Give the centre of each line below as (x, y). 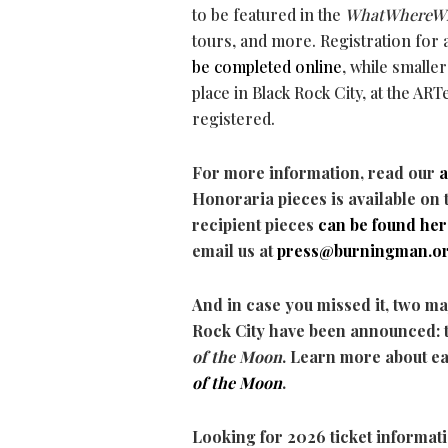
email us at (234, 251)
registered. (237, 119)
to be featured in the (268, 15)
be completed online (267, 67)
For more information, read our (315, 173)
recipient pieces (255, 225)
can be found (369, 225)
